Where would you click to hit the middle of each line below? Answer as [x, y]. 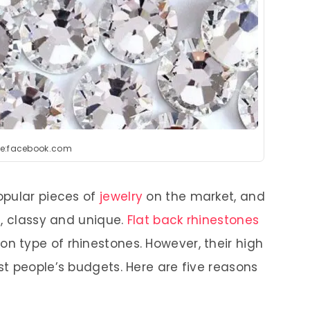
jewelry [121, 197]
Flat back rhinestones [193, 220]
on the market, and [204, 197]
